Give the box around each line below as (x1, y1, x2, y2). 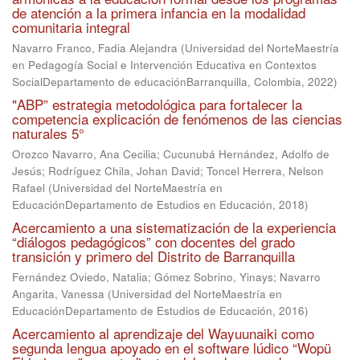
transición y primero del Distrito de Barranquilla (12, 246, 295, 266)
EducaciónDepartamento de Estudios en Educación (12, 197, 272, 212)
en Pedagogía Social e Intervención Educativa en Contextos (12, 57, 317, 72)
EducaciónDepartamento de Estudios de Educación (12, 303, 272, 318)
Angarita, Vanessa (12, 286, 104, 301)
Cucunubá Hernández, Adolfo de (163, 146, 329, 162)
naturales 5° (12, 123, 84, 143)
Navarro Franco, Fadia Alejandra (12, 40, 178, 55)
